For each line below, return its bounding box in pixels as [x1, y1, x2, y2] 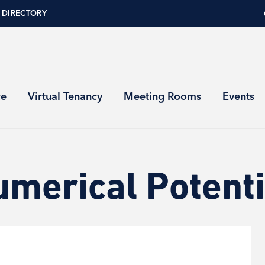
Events [222, 89, 254, 103]
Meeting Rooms [124, 89, 201, 103]
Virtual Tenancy [28, 89, 102, 103]
